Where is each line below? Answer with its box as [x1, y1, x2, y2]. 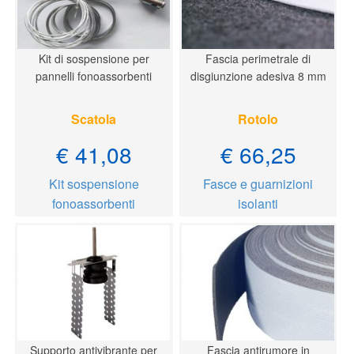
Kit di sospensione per [38, 50, 149, 66]
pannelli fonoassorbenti [36, 67, 153, 84]
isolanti [238, 194, 279, 213]
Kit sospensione [48, 175, 139, 194]
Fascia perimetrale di [205, 50, 311, 66]
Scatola [71, 109, 117, 128]
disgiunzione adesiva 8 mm [190, 67, 326, 84]
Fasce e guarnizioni [203, 175, 314, 194]
